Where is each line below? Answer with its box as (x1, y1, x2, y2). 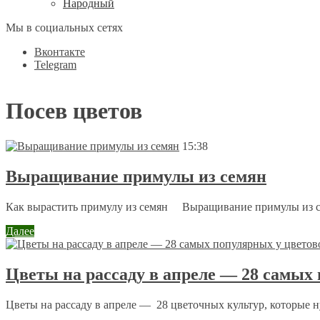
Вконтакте (34, 46, 85, 58)
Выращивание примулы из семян (6, 166, 266, 186)
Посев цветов (6, 98, 142, 124)
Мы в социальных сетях (6, 21, 123, 34)
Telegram (34, 59, 76, 71)
